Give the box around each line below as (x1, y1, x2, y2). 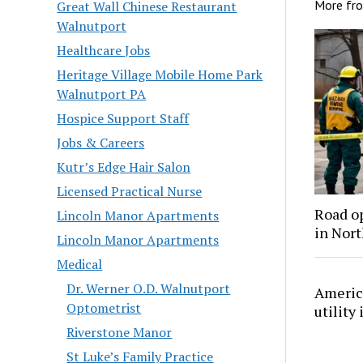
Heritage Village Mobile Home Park (57, 66, 263, 84)
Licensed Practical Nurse (57, 182, 203, 201)
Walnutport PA (57, 85, 147, 104)
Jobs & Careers (57, 134, 145, 152)
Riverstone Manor (66, 323, 173, 342)
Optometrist (66, 299, 142, 318)
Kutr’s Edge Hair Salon (57, 158, 191, 177)
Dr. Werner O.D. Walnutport (66, 280, 231, 298)
